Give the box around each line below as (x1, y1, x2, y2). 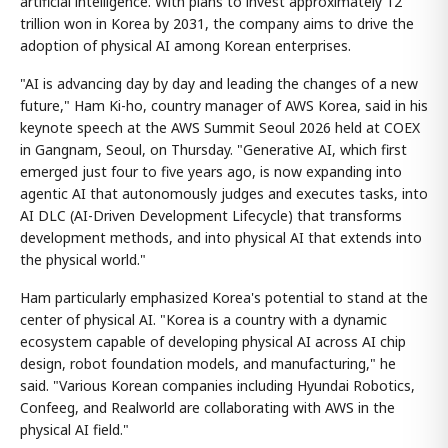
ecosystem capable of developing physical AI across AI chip (20, 331, 406, 351)
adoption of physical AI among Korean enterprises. (20, 35, 351, 55)
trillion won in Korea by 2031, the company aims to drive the (20, 13, 414, 33)
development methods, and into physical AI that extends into (20, 227, 422, 247)
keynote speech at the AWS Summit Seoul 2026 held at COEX (20, 117, 420, 137)
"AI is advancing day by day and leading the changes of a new (20, 73, 418, 93)
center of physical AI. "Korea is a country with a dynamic (20, 309, 387, 329)
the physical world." (20, 249, 146, 269)
